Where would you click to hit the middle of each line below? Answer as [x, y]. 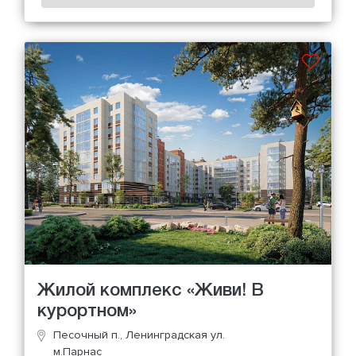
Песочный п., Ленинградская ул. [139, 335]
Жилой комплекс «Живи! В [151, 290]
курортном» [87, 311]
